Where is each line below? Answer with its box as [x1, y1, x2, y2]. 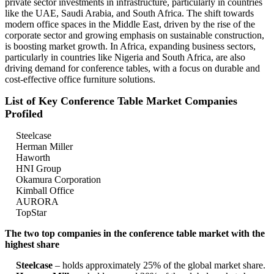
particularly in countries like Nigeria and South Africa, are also [5, 52, 245, 63]
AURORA [16, 196, 59, 207]
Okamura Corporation [16, 174, 101, 185]
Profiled [5, 108, 43, 120]
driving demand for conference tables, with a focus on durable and [5, 63, 260, 74]
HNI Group [16, 163, 61, 174]
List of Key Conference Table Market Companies [5, 95, 237, 108]
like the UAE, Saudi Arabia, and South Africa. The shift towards [5, 8, 254, 19]
